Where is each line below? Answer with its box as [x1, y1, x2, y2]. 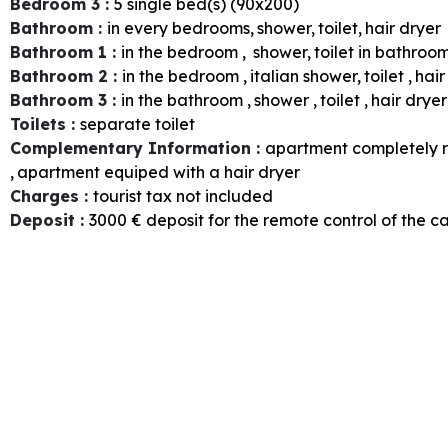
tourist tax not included [93, 185, 273, 206]
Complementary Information [10, 137, 256, 158]
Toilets [10, 113, 71, 134]
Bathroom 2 [10, 65, 113, 86]
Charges [10, 185, 84, 206]
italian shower [250, 65, 357, 86]
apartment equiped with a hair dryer [17, 161, 300, 182]
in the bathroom [121, 89, 243, 110]
